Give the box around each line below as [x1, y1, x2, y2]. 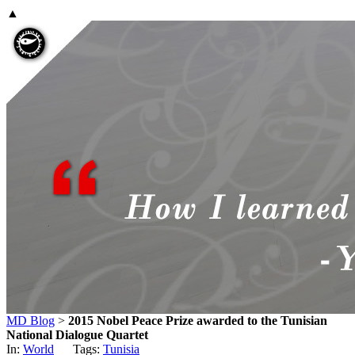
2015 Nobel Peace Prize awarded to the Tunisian [68, 314, 327, 327]
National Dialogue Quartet [6, 328, 148, 342]
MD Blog [6, 314, 55, 327]
